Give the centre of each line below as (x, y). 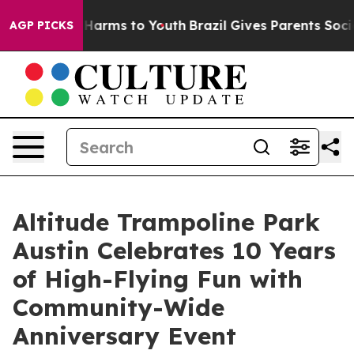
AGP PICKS (41, 25)
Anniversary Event (124, 336)
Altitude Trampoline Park (166, 222)
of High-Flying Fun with (158, 279)
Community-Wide (119, 307)
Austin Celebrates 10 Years (174, 250)
